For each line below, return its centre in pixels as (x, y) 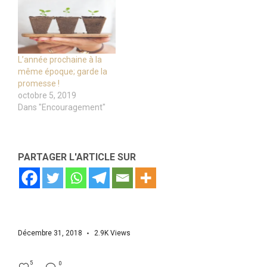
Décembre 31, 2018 (50, 233)
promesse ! (39, 84)
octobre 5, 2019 (47, 96)
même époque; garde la (63, 72)
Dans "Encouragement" (62, 108)
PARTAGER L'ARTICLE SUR (77, 157)
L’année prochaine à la (60, 60)
